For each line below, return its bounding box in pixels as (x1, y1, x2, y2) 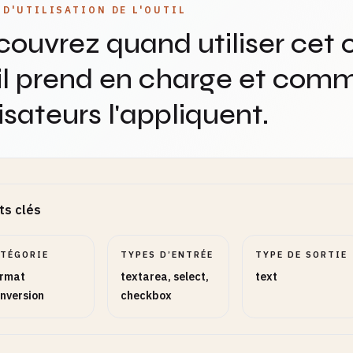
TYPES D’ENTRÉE (121, 249, 214, 260)
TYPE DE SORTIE (255, 249, 347, 260)
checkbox (121, 288, 173, 303)
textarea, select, (121, 269, 210, 284)
